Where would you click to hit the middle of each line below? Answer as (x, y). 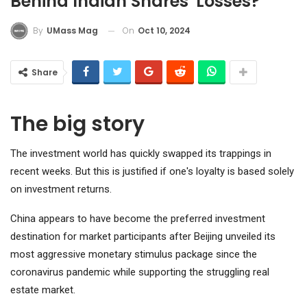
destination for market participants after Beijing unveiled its (143, 237)
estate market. (43, 290)
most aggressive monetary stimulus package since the (134, 255)
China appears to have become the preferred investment (138, 219)
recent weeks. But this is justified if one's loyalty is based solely (152, 172)
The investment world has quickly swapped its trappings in (141, 154)
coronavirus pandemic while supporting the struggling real (140, 272)
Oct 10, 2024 (164, 30)
